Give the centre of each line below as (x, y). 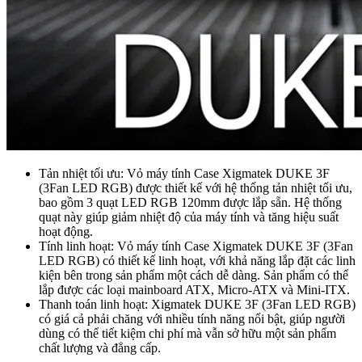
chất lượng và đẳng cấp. (100, 348)
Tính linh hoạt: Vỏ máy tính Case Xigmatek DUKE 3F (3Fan (196, 246)
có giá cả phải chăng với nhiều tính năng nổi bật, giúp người (192, 319)
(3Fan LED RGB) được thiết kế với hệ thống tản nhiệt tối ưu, (196, 188)
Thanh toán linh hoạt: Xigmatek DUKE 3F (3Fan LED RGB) (197, 305)
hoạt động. (66, 232)
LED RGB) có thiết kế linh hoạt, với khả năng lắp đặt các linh (197, 261)
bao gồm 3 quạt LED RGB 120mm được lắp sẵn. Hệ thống (190, 203)
